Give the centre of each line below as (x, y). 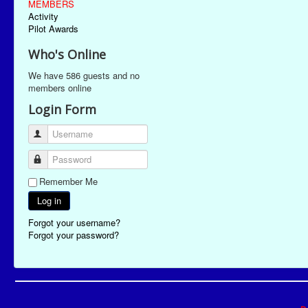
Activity (43, 16)
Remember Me (68, 181)
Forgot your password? (74, 235)
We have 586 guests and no (84, 75)
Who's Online (67, 54)
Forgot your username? (74, 222)
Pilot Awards (53, 29)
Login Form (62, 109)
